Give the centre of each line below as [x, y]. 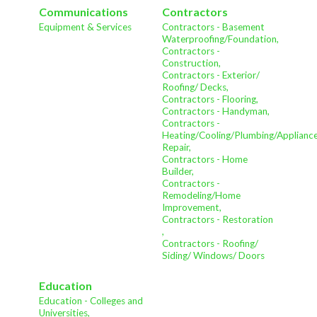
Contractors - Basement [213, 27]
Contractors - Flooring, [210, 99]
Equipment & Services [85, 27]
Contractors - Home [205, 160]
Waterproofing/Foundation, [220, 39]
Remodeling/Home [201, 196]
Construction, [191, 63]
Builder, [178, 172]
